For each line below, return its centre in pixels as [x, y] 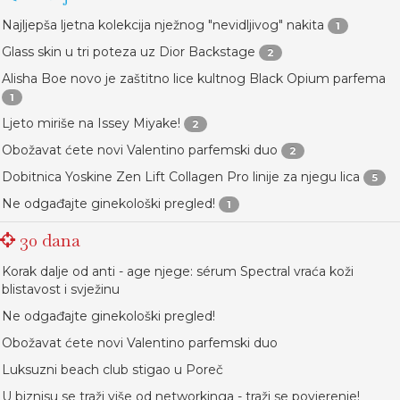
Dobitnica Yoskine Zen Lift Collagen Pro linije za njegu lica [181, 177]
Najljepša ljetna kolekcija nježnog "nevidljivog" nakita [163, 25]
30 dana [48, 240]
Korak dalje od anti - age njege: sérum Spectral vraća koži [178, 271]
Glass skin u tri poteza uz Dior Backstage [129, 52]
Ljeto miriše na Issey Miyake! [91, 123]
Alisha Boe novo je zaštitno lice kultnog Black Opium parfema [194, 79]
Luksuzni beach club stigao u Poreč [112, 370]
